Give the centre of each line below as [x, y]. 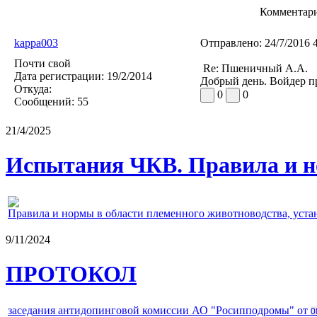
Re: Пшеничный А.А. [254, 68]
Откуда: [33, 88]
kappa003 [36, 42]
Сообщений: [44, 101]
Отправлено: [231, 42]
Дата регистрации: [59, 76]
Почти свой [42, 63]
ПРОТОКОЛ [71, 274]
